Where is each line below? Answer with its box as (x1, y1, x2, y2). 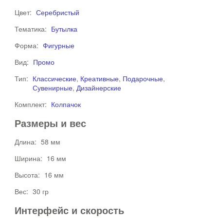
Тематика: (15, 24, 49, 34)
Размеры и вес (15, 116, 86, 130)
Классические (33, 73, 76, 83)
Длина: (15, 137, 38, 146)
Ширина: (15, 153, 44, 163)
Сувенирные (33, 83, 73, 92)
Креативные (80, 73, 119, 83)
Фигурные (43, 40, 74, 50)
